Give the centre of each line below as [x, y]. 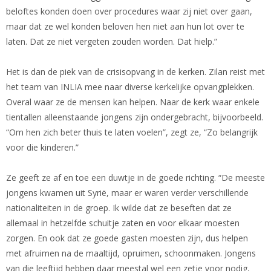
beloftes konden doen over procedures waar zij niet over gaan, [129, 11]
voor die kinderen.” [42, 147]
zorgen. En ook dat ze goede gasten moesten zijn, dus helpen [127, 238]
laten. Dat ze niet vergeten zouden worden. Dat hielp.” [112, 41]
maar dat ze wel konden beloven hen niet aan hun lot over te [125, 26]
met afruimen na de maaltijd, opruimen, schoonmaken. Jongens [131, 253]
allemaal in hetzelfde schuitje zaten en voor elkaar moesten [123, 223]
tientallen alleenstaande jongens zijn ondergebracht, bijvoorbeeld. [135, 117]
